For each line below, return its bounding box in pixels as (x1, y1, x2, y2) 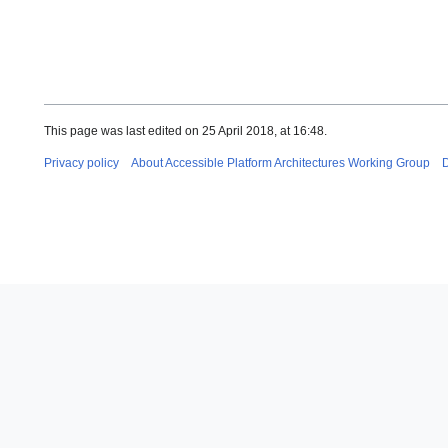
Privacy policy (44, 155, 119, 170)
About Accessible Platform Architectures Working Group (131, 155, 430, 170)
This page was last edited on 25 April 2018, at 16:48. (44, 123, 327, 138)
